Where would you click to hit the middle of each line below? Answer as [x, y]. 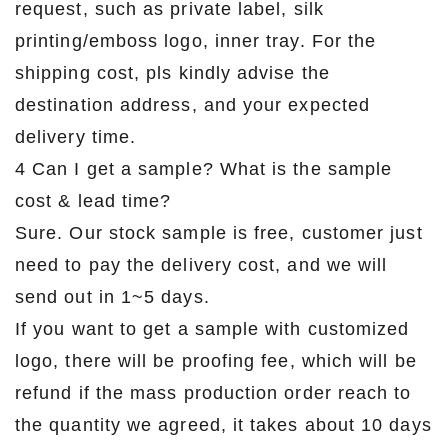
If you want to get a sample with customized [212, 328]
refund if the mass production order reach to [213, 392]
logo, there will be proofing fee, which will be [216, 360]
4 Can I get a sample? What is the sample [204, 168]
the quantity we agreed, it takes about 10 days [223, 424]
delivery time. [76, 136]
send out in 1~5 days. [112, 296]
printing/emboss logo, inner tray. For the [196, 40]
